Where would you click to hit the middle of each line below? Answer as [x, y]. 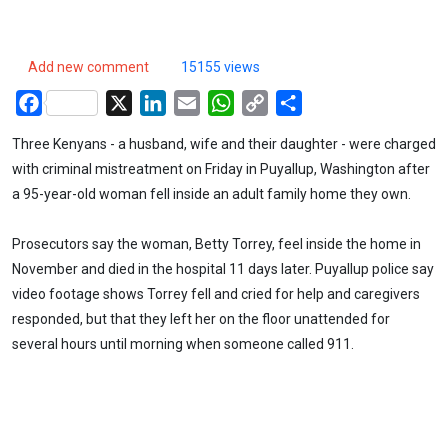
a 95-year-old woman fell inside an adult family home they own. [211, 193]
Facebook [76, 101]
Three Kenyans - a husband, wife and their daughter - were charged [224, 143]
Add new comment [88, 66]
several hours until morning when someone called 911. [183, 344]
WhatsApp [270, 101]
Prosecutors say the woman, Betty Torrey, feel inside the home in [216, 244]
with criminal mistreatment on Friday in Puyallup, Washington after [221, 168]
